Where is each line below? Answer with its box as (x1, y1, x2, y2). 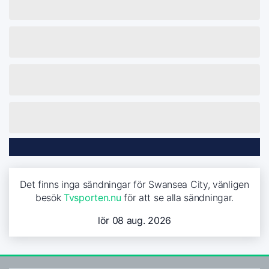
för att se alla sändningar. (121, 191, 234, 204)
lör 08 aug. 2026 (97, 214, 172, 226)
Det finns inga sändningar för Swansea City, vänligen (20, 178, 249, 190)
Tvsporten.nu (64, 191, 121, 204)
